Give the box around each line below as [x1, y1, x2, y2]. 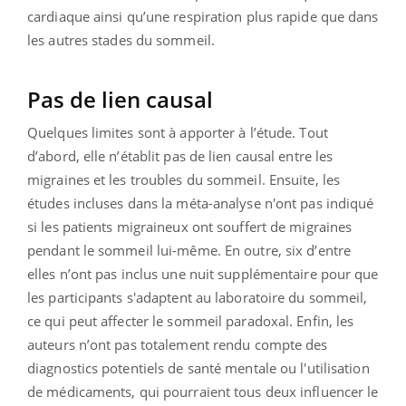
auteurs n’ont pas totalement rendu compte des [27, 335, 328, 354]
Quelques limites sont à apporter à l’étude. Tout [27, 123, 328, 142]
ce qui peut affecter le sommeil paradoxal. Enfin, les [27, 312, 354, 331]
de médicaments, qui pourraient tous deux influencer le [27, 382, 379, 401]
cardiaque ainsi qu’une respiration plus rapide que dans [27, 7, 379, 26]
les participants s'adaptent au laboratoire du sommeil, [27, 288, 368, 307]
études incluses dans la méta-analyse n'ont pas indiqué [27, 194, 374, 213]
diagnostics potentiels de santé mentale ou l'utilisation [27, 359, 370, 378]
